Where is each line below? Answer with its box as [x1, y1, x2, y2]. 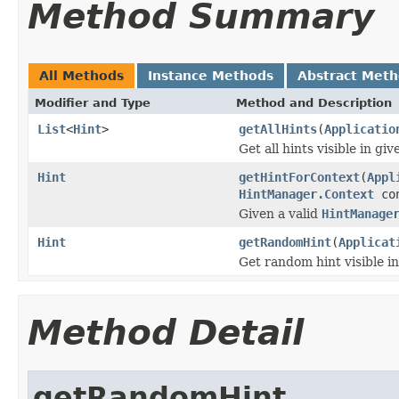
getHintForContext [239, 169, 360, 184]
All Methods [39, 68, 124, 83]
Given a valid [239, 206, 322, 221]
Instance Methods [148, 68, 273, 83]
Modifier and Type [35, 95, 151, 110]
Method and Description [236, 95, 392, 110]
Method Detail [28, 312, 304, 353]
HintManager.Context [239, 186, 374, 201]
